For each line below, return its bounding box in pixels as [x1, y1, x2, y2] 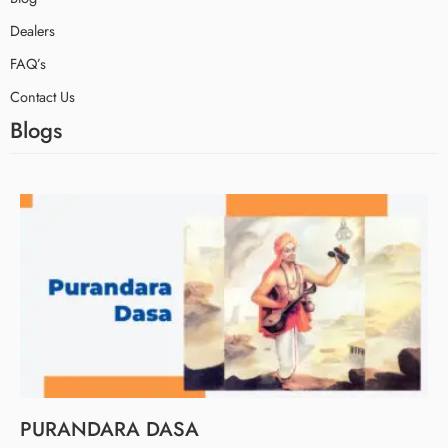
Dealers [10, 19, 55, 41]
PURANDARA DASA [20, 415, 199, 445]
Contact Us [10, 85, 75, 107]
